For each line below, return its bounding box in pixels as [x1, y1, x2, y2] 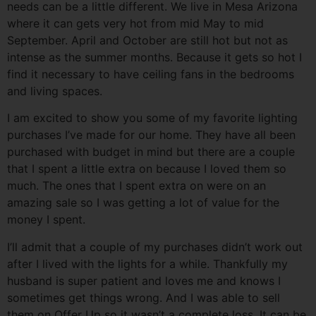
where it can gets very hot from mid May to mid [7, 16, 264, 30]
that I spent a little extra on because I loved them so [7, 162, 286, 176]
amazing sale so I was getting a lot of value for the [7, 195, 279, 210]
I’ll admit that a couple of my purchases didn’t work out [7, 239, 303, 254]
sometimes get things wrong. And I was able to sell [7, 290, 280, 305]
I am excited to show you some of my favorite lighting [7, 111, 298, 126]
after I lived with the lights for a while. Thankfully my [7, 256, 288, 271]
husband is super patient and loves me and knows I [7, 273, 281, 288]
